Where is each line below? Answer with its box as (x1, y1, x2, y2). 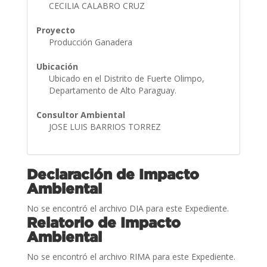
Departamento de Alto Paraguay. (48, 84, 179, 96)
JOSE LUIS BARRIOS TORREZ (48, 120, 163, 132)
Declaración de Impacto (26, 166, 199, 182)
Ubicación (36, 60, 78, 72)
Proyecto (36, 24, 75, 36)
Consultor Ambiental (36, 108, 125, 120)
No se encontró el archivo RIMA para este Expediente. (26, 250, 235, 262)
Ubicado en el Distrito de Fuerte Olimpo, (48, 72, 204, 84)
